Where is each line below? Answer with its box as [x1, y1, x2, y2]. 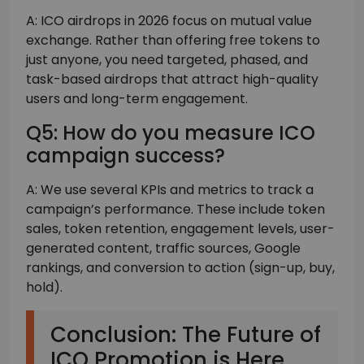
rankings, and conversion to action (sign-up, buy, [26, 258, 335, 278]
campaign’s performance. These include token [26, 200, 325, 219]
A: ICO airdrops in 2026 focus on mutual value [26, 11, 312, 31]
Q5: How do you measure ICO [26, 119, 315, 147]
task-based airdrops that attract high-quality [26, 70, 318, 89]
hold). [26, 278, 63, 297]
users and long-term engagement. [26, 89, 248, 109]
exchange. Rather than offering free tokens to [26, 31, 320, 50]
